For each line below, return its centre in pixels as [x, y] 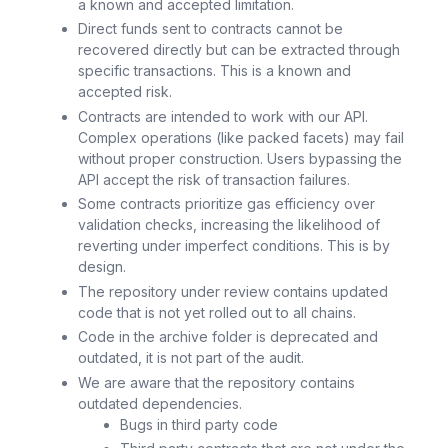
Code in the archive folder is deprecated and [228, 337]
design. [102, 267]
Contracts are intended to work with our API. [223, 116]
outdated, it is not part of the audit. [191, 358]
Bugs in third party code [199, 424]
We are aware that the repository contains [216, 382]
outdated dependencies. [160, 403]
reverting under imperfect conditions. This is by [234, 246]
